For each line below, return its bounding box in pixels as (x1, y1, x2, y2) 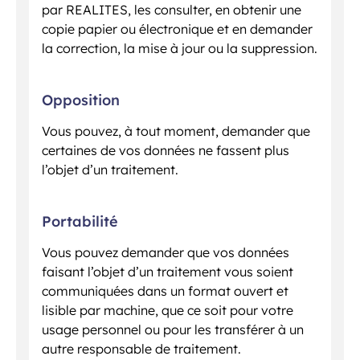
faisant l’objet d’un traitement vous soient (42, 264, 293, 280)
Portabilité (42, 212, 118, 231)
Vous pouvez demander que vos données (42, 244, 289, 261)
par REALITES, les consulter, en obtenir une (42, 2, 301, 18)
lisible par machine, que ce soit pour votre (42, 302, 293, 319)
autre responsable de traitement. (42, 341, 241, 358)
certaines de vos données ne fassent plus (42, 142, 289, 159)
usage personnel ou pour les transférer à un (42, 321, 304, 338)
